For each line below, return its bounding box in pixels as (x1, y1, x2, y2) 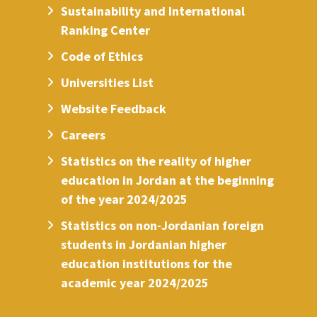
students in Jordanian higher (61, 236, 227, 253)
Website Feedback (61, 100, 167, 117)
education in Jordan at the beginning (61, 171, 275, 188)
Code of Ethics (61, 47, 144, 64)
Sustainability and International (61, 2, 246, 19)
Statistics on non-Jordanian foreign (61, 217, 265, 234)
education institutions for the (61, 255, 233, 272)
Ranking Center (61, 21, 151, 38)
